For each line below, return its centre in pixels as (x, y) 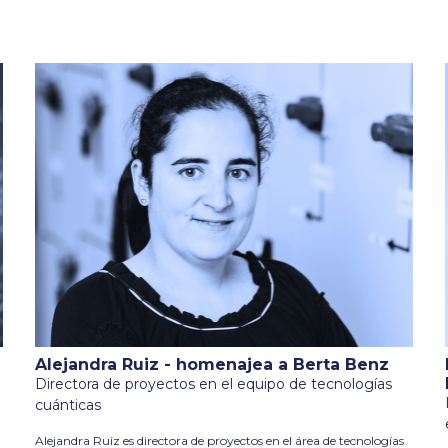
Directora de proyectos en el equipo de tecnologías (213, 383)
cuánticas (67, 404)
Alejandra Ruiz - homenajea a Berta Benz (211, 364)
